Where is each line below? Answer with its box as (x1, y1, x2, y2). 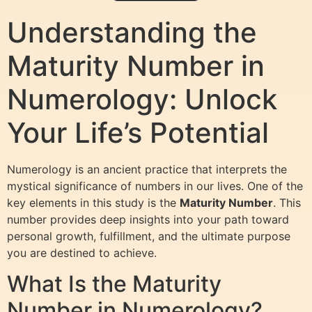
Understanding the (7, 15, 257, 49)
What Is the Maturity (7, 270, 221, 298)
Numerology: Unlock (7, 81, 277, 116)
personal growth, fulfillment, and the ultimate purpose (7, 228, 290, 243)
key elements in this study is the (7, 195, 180, 210)
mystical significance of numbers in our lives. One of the (7, 178, 303, 193)
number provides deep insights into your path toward (7, 212, 289, 226)
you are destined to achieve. (7, 245, 157, 260)
